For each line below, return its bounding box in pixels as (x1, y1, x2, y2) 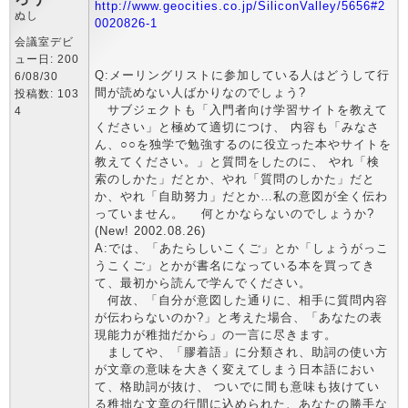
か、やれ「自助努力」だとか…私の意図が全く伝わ (95, 189, 388, 203)
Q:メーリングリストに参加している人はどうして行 (95, 68, 390, 82)
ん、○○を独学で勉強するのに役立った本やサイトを (95, 138, 392, 151)
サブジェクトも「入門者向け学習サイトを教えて (95, 103, 388, 117)
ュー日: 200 (15, 53, 79, 66)
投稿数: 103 (15, 87, 79, 100)
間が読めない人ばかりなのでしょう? (95, 86, 306, 99)
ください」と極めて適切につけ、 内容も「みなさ (95, 120, 380, 134)
